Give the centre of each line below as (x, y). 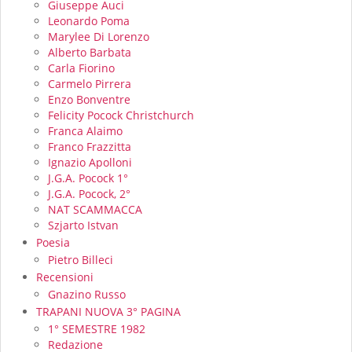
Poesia (53, 242)
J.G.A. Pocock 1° (88, 178)
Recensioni (65, 277)
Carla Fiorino (81, 68)
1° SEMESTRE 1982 (97, 328)
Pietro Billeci (81, 259)
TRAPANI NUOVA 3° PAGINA (108, 311)
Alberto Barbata (90, 52)
